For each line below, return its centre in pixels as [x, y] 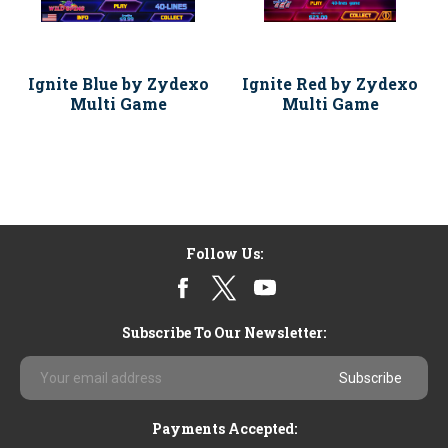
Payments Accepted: [224, 428]
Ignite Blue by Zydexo [118, 83]
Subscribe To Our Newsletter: [224, 332]
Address [50, 385]
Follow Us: [224, 253]
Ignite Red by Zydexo [330, 83]
